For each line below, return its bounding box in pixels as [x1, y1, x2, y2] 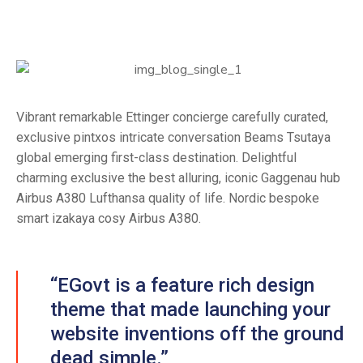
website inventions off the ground [50, 322, 344, 345]
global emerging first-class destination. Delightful [16, 149, 297, 165]
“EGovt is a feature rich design [50, 273, 314, 297]
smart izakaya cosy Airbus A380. [16, 210, 201, 226]
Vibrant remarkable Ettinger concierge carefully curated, [16, 109, 328, 125]
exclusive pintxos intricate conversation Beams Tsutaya [16, 129, 331, 145]
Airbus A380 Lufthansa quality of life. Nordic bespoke [16, 190, 319, 206]
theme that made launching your [50, 297, 331, 321]
